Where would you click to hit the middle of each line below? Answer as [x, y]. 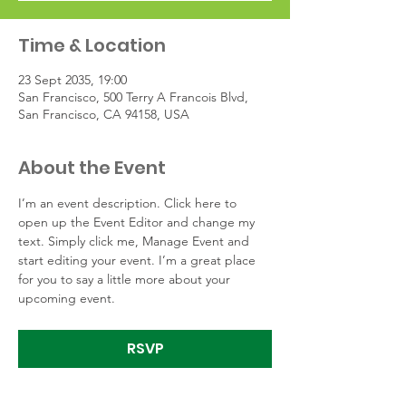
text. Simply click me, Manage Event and [135, 241]
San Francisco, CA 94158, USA [104, 114]
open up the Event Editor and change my [138, 222]
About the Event [92, 168]
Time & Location [92, 45]
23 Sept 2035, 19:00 [72, 80]
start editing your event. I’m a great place [139, 260]
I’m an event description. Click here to [129, 203]
